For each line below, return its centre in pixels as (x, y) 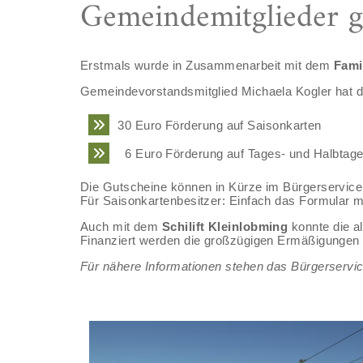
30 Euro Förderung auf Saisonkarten (220, 125)
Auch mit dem (121, 226)
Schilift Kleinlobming (226, 226)
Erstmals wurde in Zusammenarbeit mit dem (207, 66)
